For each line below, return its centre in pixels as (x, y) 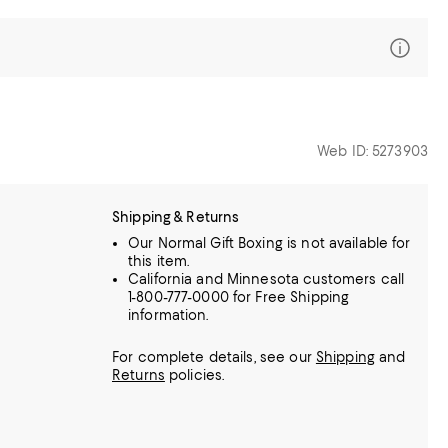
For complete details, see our (214, 357)
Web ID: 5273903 (372, 151)
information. (168, 315)
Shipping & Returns (176, 217)
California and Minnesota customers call (266, 279)
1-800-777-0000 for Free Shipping (239, 297)
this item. (159, 261)
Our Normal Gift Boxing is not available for (269, 243)
